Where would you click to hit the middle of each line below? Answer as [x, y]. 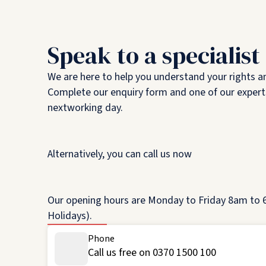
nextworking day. [85, 108]
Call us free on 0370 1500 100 [152, 253]
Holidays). [70, 216]
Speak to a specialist [154, 55]
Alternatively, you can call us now [120, 154]
